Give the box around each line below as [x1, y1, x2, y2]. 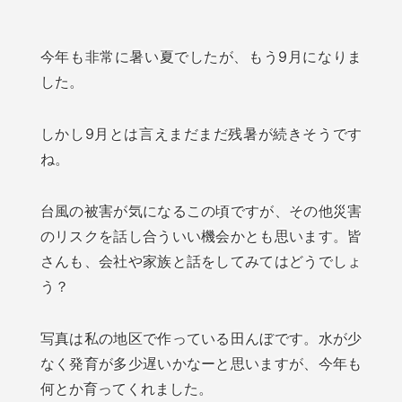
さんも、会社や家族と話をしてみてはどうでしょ [39, 252, 363, 271]
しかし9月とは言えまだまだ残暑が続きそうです [39, 125, 363, 144]
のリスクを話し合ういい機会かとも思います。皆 [39, 227, 363, 246]
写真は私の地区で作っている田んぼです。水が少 [39, 329, 363, 348]
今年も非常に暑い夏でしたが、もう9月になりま [39, 48, 363, 66]
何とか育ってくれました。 [39, 380, 213, 398]
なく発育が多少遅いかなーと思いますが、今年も [39, 354, 363, 373]
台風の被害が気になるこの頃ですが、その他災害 [39, 202, 363, 221]
